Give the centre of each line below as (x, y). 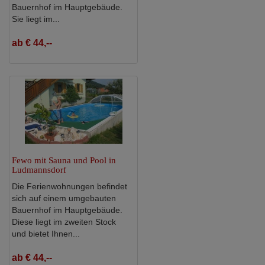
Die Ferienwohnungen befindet (70, 186)
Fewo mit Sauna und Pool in (64, 160)
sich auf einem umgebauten (64, 198)
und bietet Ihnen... (46, 233)
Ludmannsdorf (39, 169)
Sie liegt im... (36, 19)
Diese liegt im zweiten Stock (64, 222)
